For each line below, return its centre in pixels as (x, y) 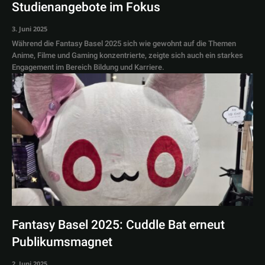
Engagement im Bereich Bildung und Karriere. (88, 67)
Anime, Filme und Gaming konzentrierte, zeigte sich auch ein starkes (127, 55)
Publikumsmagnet (62, 242)
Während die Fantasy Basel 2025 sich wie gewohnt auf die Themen (124, 43)
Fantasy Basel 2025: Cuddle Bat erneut (118, 225)
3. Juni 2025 (30, 28)
